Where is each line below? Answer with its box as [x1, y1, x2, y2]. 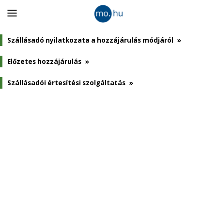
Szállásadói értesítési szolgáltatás [7, 78, 127, 87]
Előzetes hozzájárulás [7, 57, 83, 66]
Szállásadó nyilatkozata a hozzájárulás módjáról [7, 36, 175, 45]
